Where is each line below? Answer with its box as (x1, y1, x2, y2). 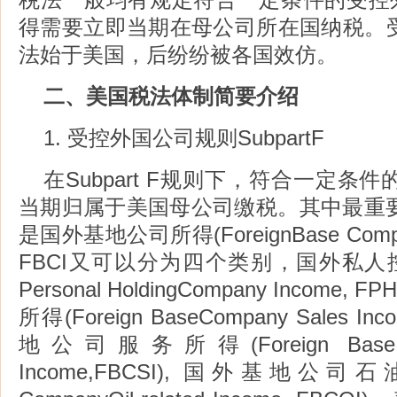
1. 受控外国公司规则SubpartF (43, 126, 367, 150)
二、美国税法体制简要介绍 (43, 84, 341, 108)
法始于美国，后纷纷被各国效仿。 (19, 43, 380, 66)
